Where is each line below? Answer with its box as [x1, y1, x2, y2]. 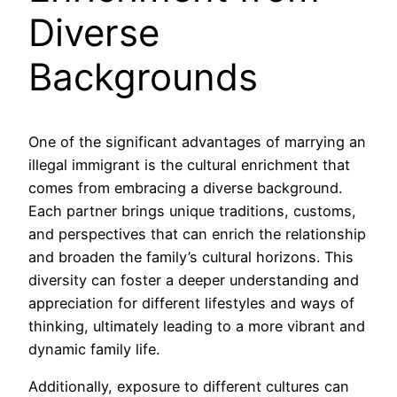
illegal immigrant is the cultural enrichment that [28, 155, 350, 174]
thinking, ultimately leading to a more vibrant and [28, 316, 365, 335]
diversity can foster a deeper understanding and [28, 270, 359, 289]
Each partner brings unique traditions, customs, [28, 201, 356, 220]
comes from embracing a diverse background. [28, 178, 342, 197]
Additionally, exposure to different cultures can [28, 377, 349, 395]
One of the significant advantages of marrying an [28, 132, 366, 151]
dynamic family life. [28, 339, 160, 358]
